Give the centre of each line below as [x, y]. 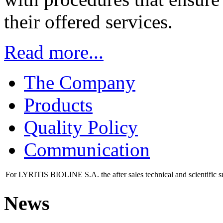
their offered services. [88, 21]
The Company [80, 82]
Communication [87, 149]
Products [58, 105]
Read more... [54, 52]
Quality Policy [81, 127]
